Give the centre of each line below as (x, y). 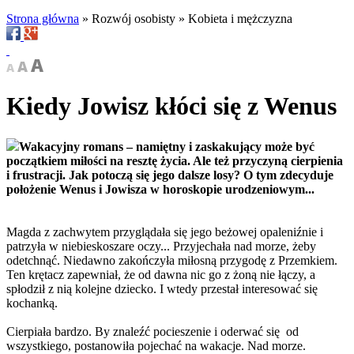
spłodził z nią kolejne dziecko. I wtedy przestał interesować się (162, 288)
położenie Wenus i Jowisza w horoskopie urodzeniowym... (160, 189)
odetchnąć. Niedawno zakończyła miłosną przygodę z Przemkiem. (172, 260)
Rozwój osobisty (134, 19)
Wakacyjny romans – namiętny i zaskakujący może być (167, 146)
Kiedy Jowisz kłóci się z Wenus (171, 106)
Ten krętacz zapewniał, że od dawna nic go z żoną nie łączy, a (161, 274)
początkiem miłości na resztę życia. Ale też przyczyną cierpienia (175, 160)
